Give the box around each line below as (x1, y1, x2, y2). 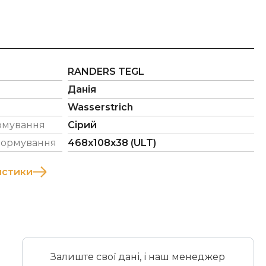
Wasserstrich (68, 102, 133, 113)
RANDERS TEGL (68, 66, 144, 77)
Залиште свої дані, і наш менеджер (50, 251, 226, 262)
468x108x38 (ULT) (68, 137, 156, 148)
